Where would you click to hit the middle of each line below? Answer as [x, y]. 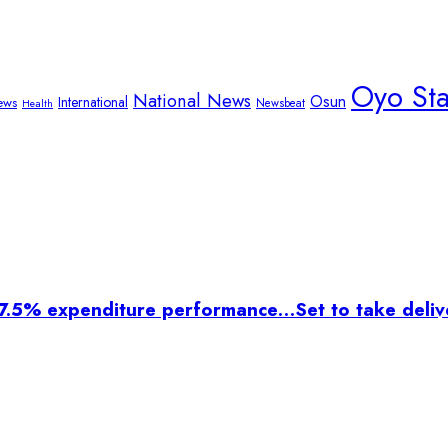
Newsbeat [280, 102]
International [93, 101]
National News [192, 100]
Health [37, 103]
